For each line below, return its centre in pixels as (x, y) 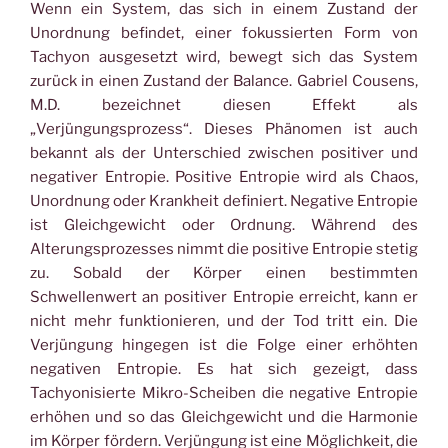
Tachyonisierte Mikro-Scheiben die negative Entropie (224, 393)
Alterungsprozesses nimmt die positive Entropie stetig (224, 249)
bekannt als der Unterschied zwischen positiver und (224, 153)
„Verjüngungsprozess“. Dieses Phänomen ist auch (224, 129)
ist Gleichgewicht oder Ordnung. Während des (224, 225)
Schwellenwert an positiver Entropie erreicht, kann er (224, 297)
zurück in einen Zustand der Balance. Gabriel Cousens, (224, 81)
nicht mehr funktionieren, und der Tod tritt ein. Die (224, 321)
